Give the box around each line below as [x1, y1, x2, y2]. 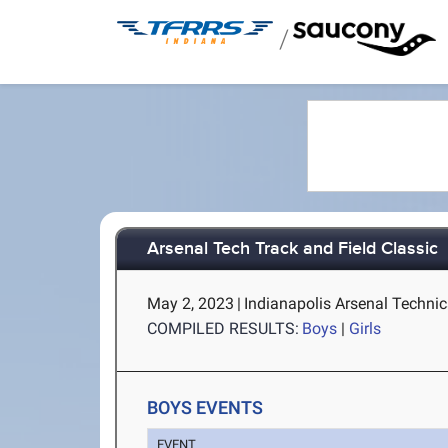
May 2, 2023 [147, 294, 235, 313]
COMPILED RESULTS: [147, 319, 300, 338]
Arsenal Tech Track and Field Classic [147, 238, 439, 261]
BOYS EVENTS [147, 397, 264, 418]
